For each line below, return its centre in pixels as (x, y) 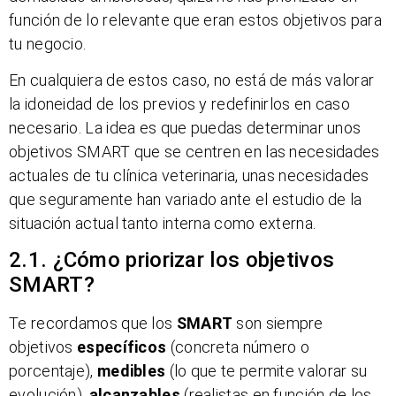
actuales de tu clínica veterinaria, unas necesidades (189, 175)
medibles (131, 371)
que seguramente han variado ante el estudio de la (186, 199)
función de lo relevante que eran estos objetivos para (195, 19)
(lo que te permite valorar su (267, 371)
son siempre (278, 324)
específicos (122, 347)
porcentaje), (53, 371)
